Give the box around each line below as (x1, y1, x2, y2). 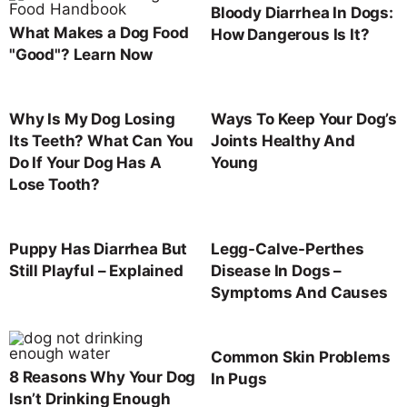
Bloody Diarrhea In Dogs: (211, 3, 393, 22)
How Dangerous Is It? (211, 25, 370, 44)
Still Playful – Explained (9, 261, 184, 280)
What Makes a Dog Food (9, 23, 189, 42)
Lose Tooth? (9, 174, 101, 194)
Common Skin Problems (211, 347, 391, 366)
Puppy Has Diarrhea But (9, 239, 188, 258)
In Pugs (211, 369, 267, 388)
